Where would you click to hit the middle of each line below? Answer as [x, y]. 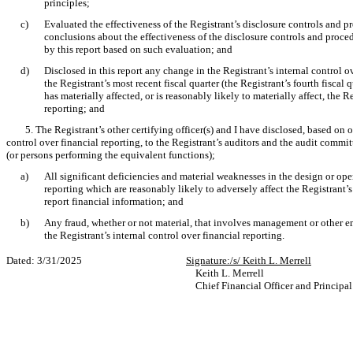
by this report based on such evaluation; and [138, 49]
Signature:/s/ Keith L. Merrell [249, 260]
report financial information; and [114, 201]
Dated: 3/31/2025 [96, 260]
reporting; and [74, 108]
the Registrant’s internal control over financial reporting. [164, 235]
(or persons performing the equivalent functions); [111, 155]
